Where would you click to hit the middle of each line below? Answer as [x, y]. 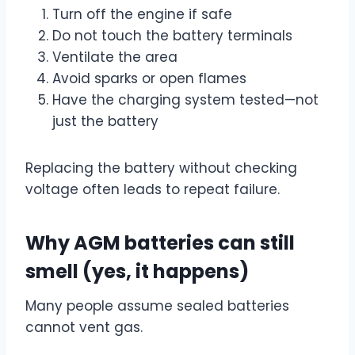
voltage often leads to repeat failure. [153, 189]
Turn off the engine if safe [142, 14]
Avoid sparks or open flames [149, 78]
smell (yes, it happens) [137, 271]
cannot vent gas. [84, 327]
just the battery [105, 121]
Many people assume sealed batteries [157, 305]
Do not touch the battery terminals [172, 35]
